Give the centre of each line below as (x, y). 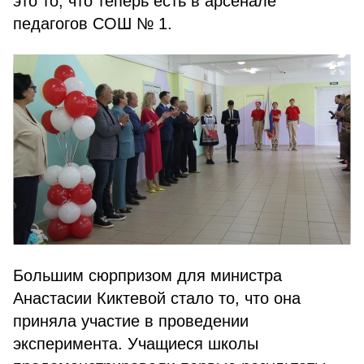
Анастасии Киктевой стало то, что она (157, 298)
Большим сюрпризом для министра (147, 275)
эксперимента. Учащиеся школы (136, 344)
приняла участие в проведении (131, 321)
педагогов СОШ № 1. (93, 24)
